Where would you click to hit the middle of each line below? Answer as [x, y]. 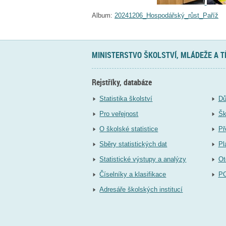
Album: [102, 15]
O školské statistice [129, 129]
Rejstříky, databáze [122, 82]
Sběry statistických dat [133, 144]
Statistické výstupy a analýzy [143, 159]
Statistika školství [126, 98]
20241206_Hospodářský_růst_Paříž [166, 15]
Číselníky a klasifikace [133, 174]
